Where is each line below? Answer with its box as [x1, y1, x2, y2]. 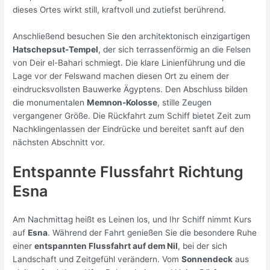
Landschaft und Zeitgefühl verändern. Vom [13, 254, 182, 264]
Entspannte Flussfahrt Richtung [13, 162, 244, 181]
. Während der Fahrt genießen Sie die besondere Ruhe [48, 227, 257, 237]
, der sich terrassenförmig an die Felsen [98, 45, 251, 55]
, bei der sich [178, 240, 228, 251]
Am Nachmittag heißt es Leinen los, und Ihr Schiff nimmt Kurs [13, 214, 252, 224]
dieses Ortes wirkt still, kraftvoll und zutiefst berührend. [13, 5, 227, 15]
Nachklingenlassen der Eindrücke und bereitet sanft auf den [13, 124, 245, 134]
